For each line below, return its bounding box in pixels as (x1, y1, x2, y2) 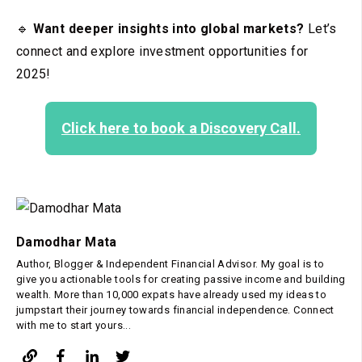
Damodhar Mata (16, 234, 117, 250)
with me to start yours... (16, 318, 131, 331)
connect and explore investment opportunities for (16, 43, 309, 59)
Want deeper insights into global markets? (32, 20, 305, 36)
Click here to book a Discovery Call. (61, 119, 301, 137)
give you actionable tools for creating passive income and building (16, 272, 346, 285)
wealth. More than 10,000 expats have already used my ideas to (16, 288, 326, 301)
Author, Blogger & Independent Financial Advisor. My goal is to (16, 257, 325, 270)
